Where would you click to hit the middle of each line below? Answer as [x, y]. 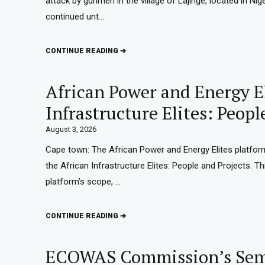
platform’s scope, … [83, 182]
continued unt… [75, 17]
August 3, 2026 [71, 129]
